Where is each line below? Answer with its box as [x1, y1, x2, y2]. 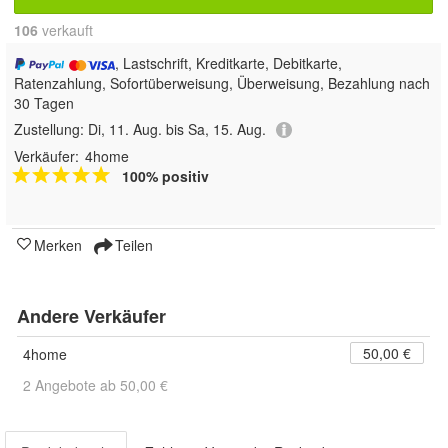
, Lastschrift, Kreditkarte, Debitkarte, [115, 53, 343, 73]
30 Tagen [14, 93, 74, 113]
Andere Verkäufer [17, 303, 166, 330]
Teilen [111, 235, 153, 256]
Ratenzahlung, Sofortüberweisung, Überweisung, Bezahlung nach [14, 73, 430, 93]
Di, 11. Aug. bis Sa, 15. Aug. [88, 119, 266, 139]
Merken [34, 235, 82, 256]
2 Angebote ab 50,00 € [23, 375, 168, 396]
